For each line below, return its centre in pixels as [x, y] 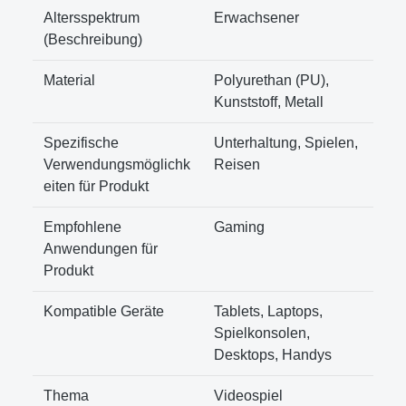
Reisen [237, 164]
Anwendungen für [101, 248]
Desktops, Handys [273, 354]
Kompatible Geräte [104, 311]
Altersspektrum [92, 17]
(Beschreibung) [93, 39]
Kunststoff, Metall [269, 101]
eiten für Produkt [96, 186]
